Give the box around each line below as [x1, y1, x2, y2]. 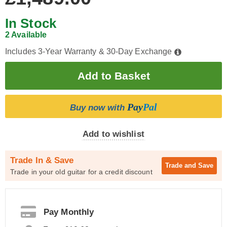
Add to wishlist [83, 129, 144, 139]
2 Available [5, 30, 47, 39]
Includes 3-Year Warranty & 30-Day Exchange [5, 47, 174, 56]
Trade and [165, 162, 198, 169]
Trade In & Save [10, 156, 74, 165]
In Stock [5, 16, 56, 31]
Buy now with [70, 103, 127, 112]
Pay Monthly [44, 207, 94, 217]
